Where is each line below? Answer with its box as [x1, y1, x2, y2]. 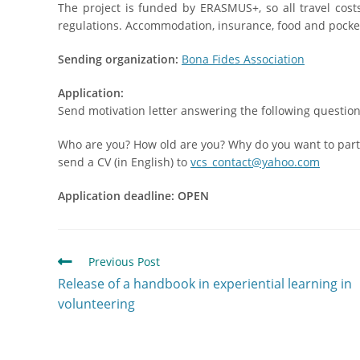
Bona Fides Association [182, 51, 305, 67]
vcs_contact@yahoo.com [190, 153, 320, 170]
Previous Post [88, 253, 160, 269]
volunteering [58, 294, 135, 313]
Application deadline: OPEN [58, 187, 209, 203]
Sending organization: [58, 51, 178, 67]
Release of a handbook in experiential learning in [58, 274, 352, 292]
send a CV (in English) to [58, 153, 190, 170]
